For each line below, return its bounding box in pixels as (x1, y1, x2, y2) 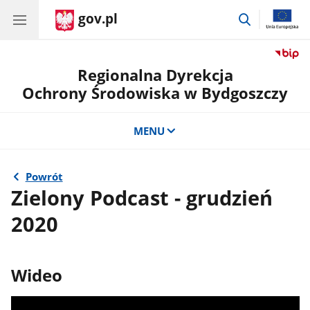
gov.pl (78, 10, 118, 28)
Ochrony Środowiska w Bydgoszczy (22, 82, 288, 104)
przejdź (252, 10, 287, 24)
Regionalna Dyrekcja (77, 64, 233, 86)
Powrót (25, 170, 63, 184)
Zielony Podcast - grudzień (11, 183, 273, 212)
